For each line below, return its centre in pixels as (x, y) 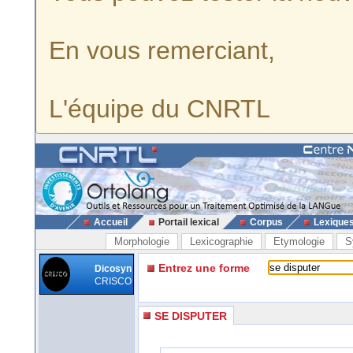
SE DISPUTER (191, 316)
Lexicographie (221, 242)
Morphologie (142, 242)
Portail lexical (188, 222)
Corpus (266, 222)
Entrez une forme (204, 268)
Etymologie (299, 242)
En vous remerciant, (162, 50)
